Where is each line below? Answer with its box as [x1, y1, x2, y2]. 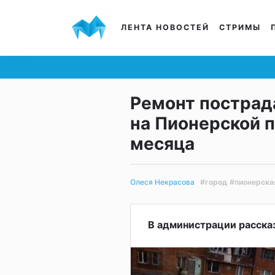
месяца [130, 133, 195, 154]
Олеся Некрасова [130, 177, 195, 187]
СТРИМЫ [219, 23, 261, 32]
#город [200, 177, 227, 187]
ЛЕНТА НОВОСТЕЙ [121, 23, 209, 32]
